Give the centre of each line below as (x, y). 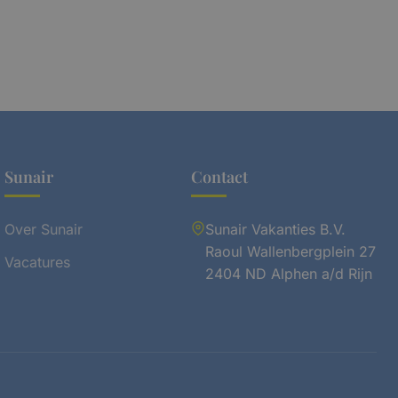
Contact (219, 176)
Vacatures (38, 262)
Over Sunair (44, 229)
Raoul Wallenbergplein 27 (290, 251)
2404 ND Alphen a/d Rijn (288, 273)
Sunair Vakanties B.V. (275, 229)
